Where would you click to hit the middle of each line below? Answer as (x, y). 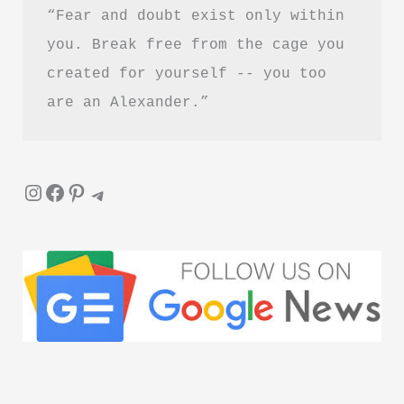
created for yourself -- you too (186, 73)
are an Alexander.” (128, 102)
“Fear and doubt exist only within (195, 15)
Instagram (32, 192)
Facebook (49, 192)
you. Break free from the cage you (195, 44)
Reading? (53, 17)
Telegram (97, 194)
